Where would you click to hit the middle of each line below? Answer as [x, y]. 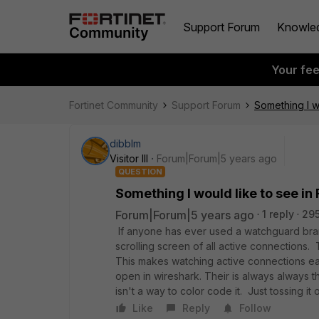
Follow [255, 308]
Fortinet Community [114, 105]
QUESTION [140, 172]
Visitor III [129, 158]
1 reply [278, 214]
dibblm [125, 143]
